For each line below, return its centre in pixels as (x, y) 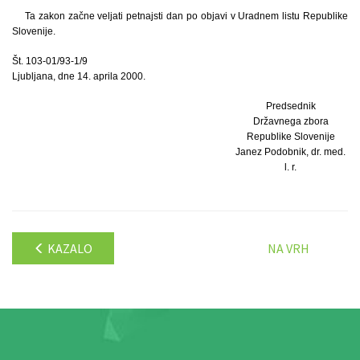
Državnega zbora (290, 122)
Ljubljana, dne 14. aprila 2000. (79, 77)
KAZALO (69, 249)
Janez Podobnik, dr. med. (291, 152)
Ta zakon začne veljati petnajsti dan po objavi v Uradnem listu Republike (186, 16)
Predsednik (290, 106)
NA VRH (288, 249)
